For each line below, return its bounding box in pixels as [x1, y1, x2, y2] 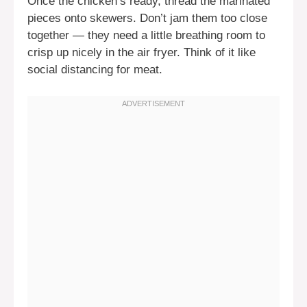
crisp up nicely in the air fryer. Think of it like [27, 46, 256, 60]
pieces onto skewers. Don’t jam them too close [27, 12, 267, 25]
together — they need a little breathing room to [27, 29, 265, 42]
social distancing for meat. [27, 63, 162, 77]
